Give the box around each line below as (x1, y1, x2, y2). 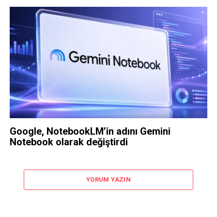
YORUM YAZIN (86, 175, 131, 183)
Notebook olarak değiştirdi (10, 136, 128, 148)
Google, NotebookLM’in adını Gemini (10, 125, 170, 137)
